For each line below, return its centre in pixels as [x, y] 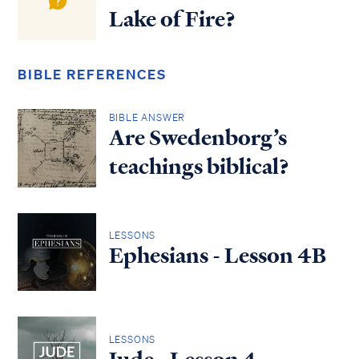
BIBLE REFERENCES [92, 75]
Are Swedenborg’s [198, 137]
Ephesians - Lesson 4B [217, 256]
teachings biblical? [199, 166]
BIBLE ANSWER [147, 117]
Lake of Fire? [172, 20]
